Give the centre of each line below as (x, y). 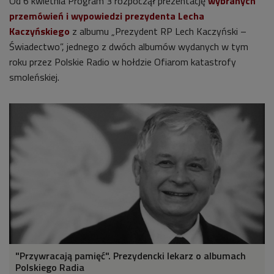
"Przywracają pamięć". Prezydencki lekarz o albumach (131, 255)
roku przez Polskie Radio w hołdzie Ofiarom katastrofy (123, 61)
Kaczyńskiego (39, 31)
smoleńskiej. (34, 77)
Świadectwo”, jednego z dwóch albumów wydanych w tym (129, 46)
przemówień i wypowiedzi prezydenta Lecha (107, 16)
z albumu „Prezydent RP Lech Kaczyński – (158, 31)
